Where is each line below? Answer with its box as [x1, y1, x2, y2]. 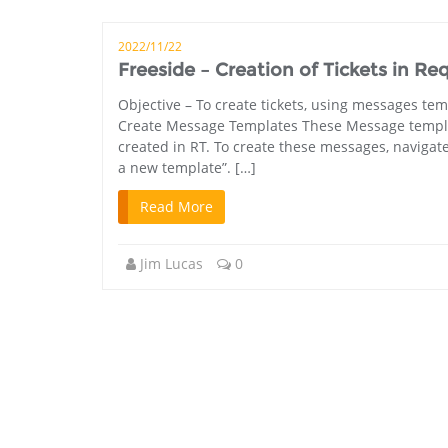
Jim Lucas [140, 254, 203, 273]
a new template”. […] [118, 158, 256, 177]
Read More [140, 197, 213, 216]
